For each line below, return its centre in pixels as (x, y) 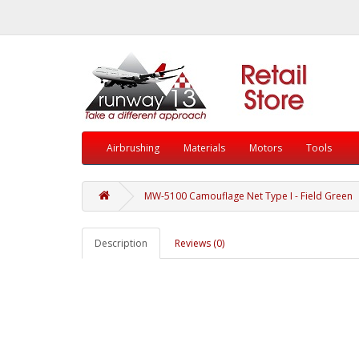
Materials (204, 148)
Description (121, 243)
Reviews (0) (200, 243)
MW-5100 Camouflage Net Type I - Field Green (248, 196)
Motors (266, 148)
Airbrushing (133, 148)
